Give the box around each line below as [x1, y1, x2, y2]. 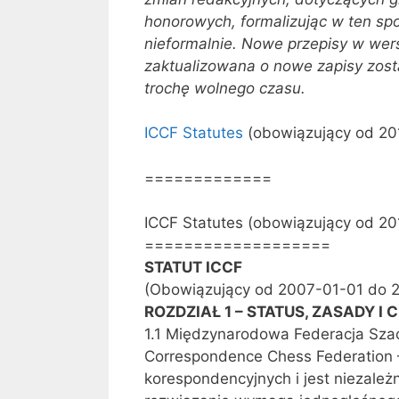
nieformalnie [144, 34, 232, 53]
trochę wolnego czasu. [144, 78, 305, 97]
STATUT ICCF [144, 258, 242, 277]
